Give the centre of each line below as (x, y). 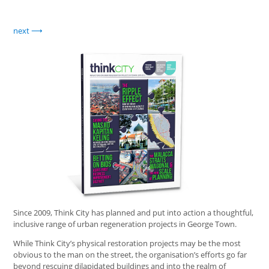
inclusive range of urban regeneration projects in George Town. (125, 224)
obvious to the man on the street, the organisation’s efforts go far (130, 254)
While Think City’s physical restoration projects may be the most (127, 243)
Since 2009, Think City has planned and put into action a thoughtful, (134, 212)
